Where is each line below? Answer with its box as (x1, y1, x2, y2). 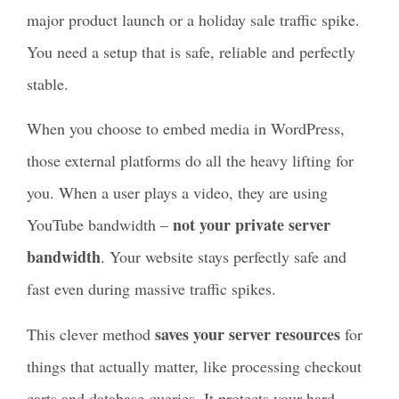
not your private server (173, 213, 330, 237)
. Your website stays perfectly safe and (101, 246, 346, 268)
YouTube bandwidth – (27, 214, 173, 236)
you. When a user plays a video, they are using (27, 182, 328, 204)
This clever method (27, 322, 155, 345)
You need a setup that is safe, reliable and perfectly (27, 40, 355, 62)
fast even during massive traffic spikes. (27, 278, 276, 300)
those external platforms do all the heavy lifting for (27, 150, 354, 172)
